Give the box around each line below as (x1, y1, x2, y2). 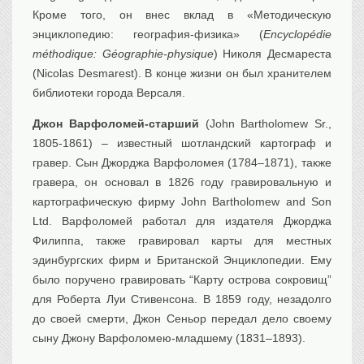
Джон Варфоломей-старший (32, 117, 199, 131)
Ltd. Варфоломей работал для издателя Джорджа (32, 214, 331, 228)
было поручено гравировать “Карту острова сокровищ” (32, 273, 331, 287)
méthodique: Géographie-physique (32, 47, 214, 61)
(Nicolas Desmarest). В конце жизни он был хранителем (32, 67, 331, 80)
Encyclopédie (263, 28, 331, 41)
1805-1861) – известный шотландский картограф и (32, 136, 331, 150)
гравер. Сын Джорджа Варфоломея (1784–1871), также (32, 156, 331, 170)
